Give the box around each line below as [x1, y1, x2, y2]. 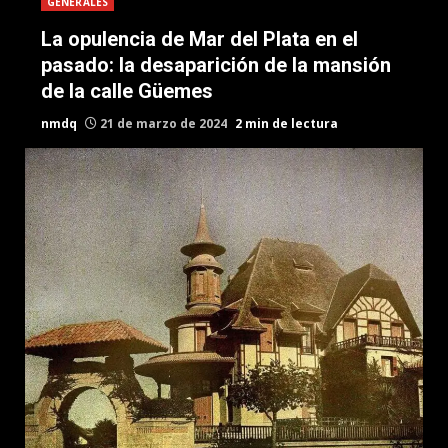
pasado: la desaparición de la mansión [41, 53, 391, 77]
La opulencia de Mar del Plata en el [41, 27, 358, 51]
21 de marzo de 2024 [97, 115, 230, 132]
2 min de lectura [235, 115, 338, 132]
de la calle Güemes [41, 79, 213, 103]
